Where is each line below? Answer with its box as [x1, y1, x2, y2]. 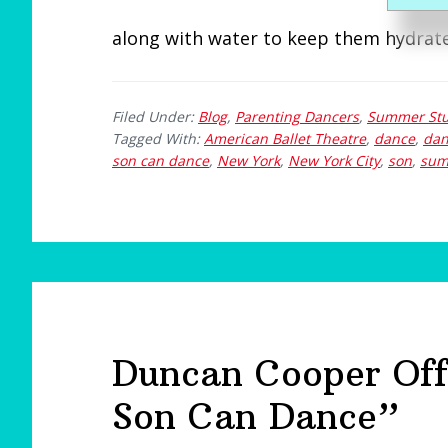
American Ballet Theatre [204, 129, 366, 148]
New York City [288, 151, 380, 170]
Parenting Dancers [235, 107, 359, 126]
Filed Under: [112, 107, 198, 126]
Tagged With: [112, 129, 204, 148]
